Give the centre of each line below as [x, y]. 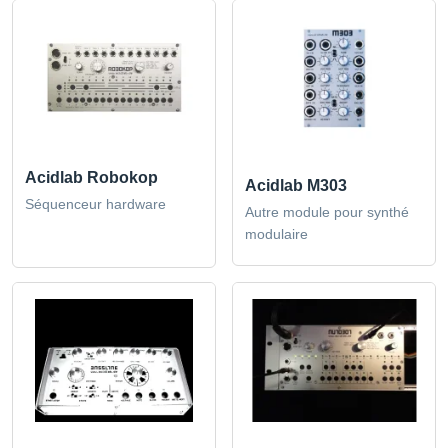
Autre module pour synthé [327, 212]
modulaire [276, 234]
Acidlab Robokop [91, 177]
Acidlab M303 [296, 185]
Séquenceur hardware [95, 204]
